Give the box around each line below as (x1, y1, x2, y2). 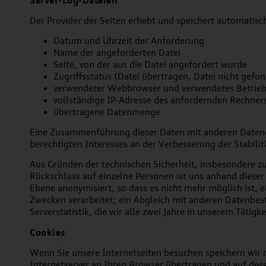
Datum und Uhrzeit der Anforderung (53, 35, 204, 46)
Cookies (30, 226, 65, 238)
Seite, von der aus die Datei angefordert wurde (53, 59, 247, 70)
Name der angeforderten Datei (53, 47, 180, 58)
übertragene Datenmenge (53, 106, 160, 118)
